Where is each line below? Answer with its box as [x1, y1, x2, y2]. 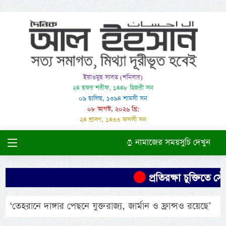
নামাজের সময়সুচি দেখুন [132, 137, 210, 149]
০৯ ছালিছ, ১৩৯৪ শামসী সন [79, 94, 147, 103]
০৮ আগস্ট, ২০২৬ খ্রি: [87, 105, 139, 114]
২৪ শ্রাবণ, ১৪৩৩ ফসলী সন [80, 116, 146, 125]
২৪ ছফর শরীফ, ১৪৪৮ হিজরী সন [73, 84, 153, 93]
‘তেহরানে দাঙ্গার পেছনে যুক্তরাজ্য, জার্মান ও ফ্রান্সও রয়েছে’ [10, 200, 211, 213]
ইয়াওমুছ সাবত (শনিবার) [83, 73, 143, 82]
